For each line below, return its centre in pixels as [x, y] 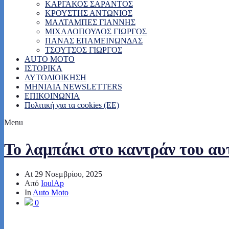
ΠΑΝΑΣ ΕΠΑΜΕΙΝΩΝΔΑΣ [94, 41]
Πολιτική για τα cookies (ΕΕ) [72, 105]
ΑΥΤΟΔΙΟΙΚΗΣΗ [55, 77]
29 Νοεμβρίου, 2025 [68, 174]
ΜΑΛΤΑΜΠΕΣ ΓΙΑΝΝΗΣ [90, 22]
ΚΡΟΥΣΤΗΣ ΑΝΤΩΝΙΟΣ [89, 13]
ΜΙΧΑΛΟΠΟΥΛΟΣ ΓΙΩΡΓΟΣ [96, 31]
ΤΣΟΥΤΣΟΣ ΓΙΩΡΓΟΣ [84, 50]
